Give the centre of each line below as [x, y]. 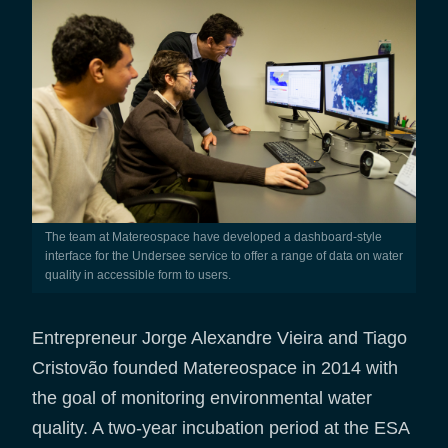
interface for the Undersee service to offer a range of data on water [223, 255]
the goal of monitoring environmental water [202, 397]
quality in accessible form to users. [137, 274]
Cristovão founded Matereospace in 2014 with [215, 367]
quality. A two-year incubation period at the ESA [220, 427]
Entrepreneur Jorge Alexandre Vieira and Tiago [219, 337]
